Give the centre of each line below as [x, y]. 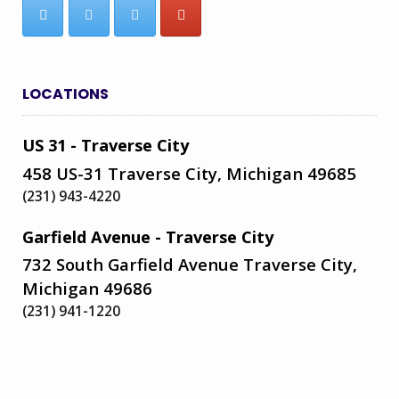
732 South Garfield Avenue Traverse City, [190, 265]
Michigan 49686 [87, 289]
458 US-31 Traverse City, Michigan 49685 [189, 173]
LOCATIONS [65, 94]
